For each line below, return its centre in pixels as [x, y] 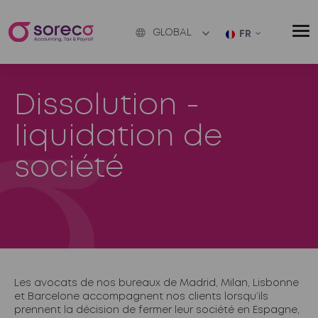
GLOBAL [172, 33]
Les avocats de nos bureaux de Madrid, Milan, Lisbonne [157, 283]
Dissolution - [107, 106]
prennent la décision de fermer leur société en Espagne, [157, 310]
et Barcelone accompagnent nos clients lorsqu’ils [141, 297]
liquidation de [118, 137]
